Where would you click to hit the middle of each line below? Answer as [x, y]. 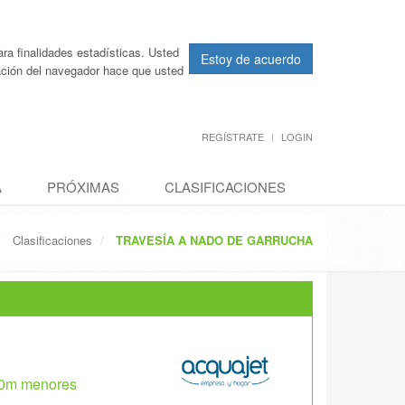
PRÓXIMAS [83, 187]
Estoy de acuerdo [251, 59]
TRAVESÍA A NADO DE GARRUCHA [214, 240]
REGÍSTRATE [233, 137]
